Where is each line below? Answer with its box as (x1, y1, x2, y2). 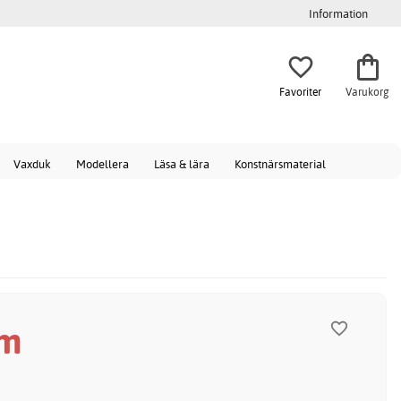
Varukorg (346, 84, 389, 98)
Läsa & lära (154, 157, 209, 171)
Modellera (76, 157, 129, 171)
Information (309, 6, 368, 21)
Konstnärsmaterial (235, 157, 326, 171)
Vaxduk (13, 157, 51, 171)
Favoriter (279, 84, 321, 98)
